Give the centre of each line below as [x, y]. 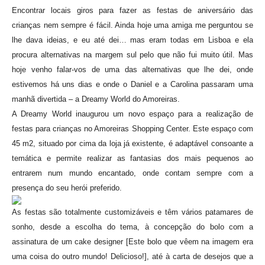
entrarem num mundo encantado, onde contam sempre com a [132, 173]
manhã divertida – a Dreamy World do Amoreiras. [96, 99]
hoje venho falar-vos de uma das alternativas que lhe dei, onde [132, 70]
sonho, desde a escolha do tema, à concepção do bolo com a [132, 227]
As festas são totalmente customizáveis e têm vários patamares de [132, 212]
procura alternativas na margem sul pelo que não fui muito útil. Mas [132, 55]
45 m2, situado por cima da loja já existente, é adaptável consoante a [132, 143]
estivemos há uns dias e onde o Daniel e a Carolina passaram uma [132, 84]
